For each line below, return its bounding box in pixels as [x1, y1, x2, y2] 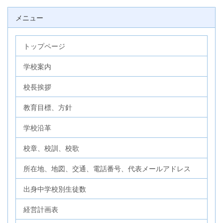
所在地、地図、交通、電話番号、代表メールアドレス [23, 163, 191, 174]
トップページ [23, 41, 65, 51]
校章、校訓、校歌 [23, 143, 79, 153]
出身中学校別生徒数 [23, 184, 86, 194]
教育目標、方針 [23, 102, 72, 112]
